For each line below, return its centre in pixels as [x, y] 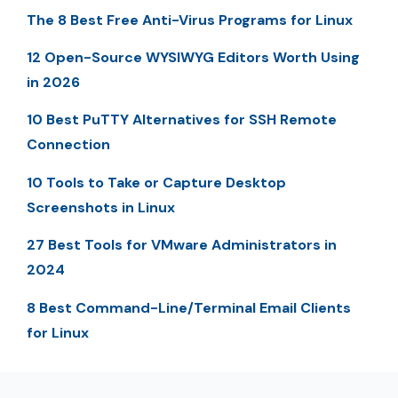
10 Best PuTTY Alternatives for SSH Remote [182, 120]
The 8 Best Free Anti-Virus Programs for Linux [190, 20]
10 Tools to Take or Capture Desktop [156, 182]
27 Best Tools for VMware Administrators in [182, 245]
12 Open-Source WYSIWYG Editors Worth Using [193, 57]
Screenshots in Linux [101, 207]
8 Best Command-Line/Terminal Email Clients [189, 307]
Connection [68, 145]
